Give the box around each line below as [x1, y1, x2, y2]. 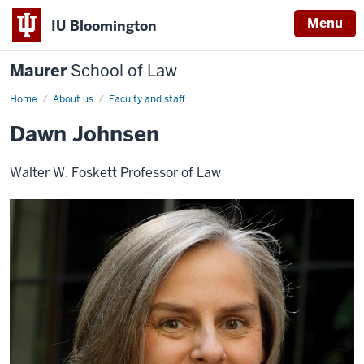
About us [53, 93, 93, 106]
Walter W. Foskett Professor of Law [10, 164, 221, 181]
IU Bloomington [51, 16, 157, 35]
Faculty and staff [109, 93, 185, 106]
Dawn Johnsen [10, 120, 159, 148]
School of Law [71, 60, 177, 81]
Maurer [10, 60, 71, 81]
